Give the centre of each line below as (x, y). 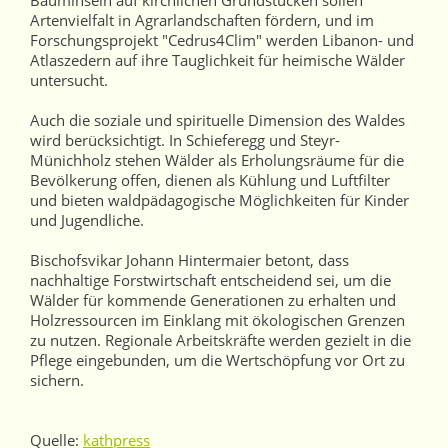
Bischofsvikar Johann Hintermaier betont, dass (189, 260)
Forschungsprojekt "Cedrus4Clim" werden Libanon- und (222, 40)
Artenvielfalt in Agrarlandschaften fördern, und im (202, 20)
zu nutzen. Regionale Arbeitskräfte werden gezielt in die (220, 340)
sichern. (57, 380)
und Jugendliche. (87, 220)
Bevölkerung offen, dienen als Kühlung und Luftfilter (210, 180)
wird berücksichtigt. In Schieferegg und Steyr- (185, 140)
